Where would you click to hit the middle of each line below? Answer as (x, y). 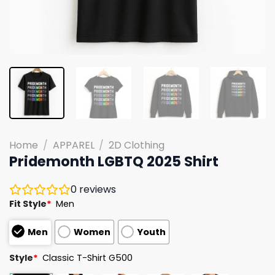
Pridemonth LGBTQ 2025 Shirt (114, 161)
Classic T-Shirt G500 (88, 258)
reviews (96, 189)
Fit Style (28, 203)
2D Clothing (137, 145)
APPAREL (73, 145)
